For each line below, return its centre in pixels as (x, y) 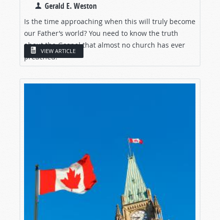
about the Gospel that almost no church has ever (105, 45)
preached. (41, 56)
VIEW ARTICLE (58, 51)
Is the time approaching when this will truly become (110, 21)
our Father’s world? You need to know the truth (101, 33)
